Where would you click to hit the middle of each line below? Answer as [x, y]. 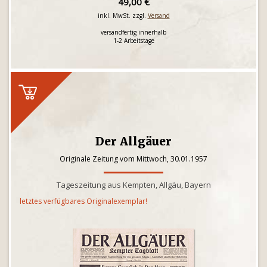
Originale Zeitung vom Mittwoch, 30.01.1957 [133, 159]
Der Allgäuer [133, 141]
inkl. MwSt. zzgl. [122, 15]
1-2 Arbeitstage [133, 41]
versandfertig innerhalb [133, 32]
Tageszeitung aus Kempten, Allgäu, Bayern [133, 185]
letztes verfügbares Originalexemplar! [83, 201]
